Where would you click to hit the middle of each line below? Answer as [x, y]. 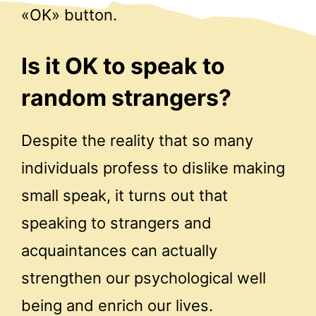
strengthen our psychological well [144, 278]
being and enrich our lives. [117, 305]
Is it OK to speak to [123, 66]
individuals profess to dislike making [153, 168]
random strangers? [126, 98]
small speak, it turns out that [124, 195]
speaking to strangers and [116, 223]
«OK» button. [69, 14]
